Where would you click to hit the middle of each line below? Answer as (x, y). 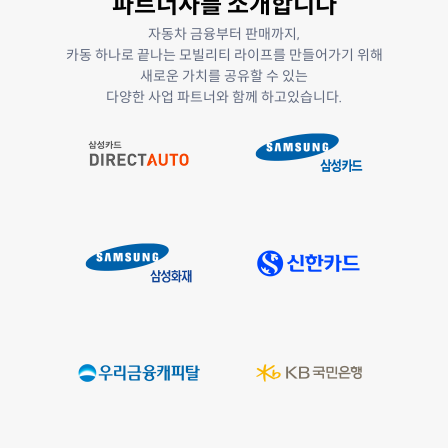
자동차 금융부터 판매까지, (224, 34)
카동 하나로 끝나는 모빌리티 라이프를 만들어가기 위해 (224, 55)
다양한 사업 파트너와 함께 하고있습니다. (224, 97)
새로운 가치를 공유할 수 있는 (224, 76)
